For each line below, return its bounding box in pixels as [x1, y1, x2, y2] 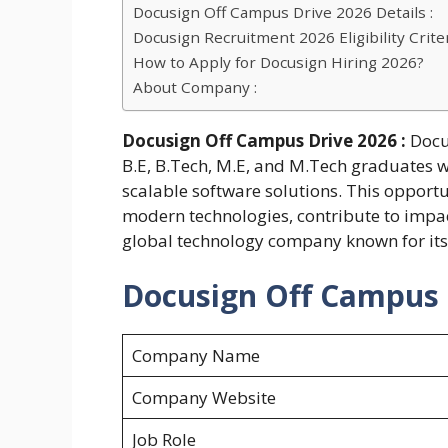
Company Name [131, 344, 260, 368]
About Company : [133, 76, 257, 97]
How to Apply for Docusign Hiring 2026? [133, 51, 424, 72]
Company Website [131, 386, 276, 410]
